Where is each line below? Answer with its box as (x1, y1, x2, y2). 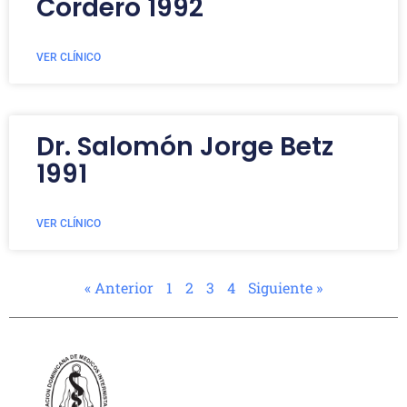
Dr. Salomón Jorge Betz (36, 129, 333, 164)
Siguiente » (248, 278, 323, 297)
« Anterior (84, 278, 154, 297)
